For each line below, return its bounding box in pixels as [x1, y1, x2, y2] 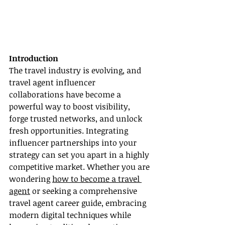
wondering [9, 173, 52, 185]
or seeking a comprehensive [30, 185, 139, 197]
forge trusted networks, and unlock [9, 113, 144, 125]
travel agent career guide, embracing [9, 197, 148, 209]
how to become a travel [52, 173, 142, 185]
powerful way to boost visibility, [9, 101, 132, 113]
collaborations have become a [9, 89, 123, 100]
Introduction [9, 53, 58, 64]
